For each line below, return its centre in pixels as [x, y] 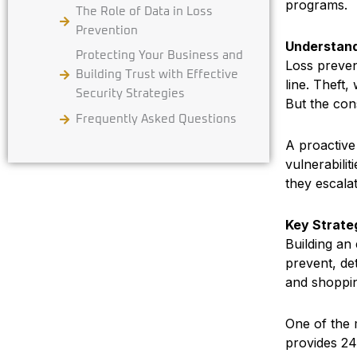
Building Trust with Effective [157, 75]
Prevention [107, 30]
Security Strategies [130, 94]
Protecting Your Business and [159, 55]
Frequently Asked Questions [156, 119]
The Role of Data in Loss [144, 11]
